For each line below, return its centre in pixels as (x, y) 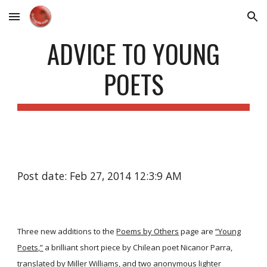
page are (196, 231)
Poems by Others (148, 231)
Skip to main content (52, 22)
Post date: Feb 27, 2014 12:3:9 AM (100, 176)
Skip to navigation (220, 22)
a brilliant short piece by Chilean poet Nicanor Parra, (138, 247)
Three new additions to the (66, 231)
